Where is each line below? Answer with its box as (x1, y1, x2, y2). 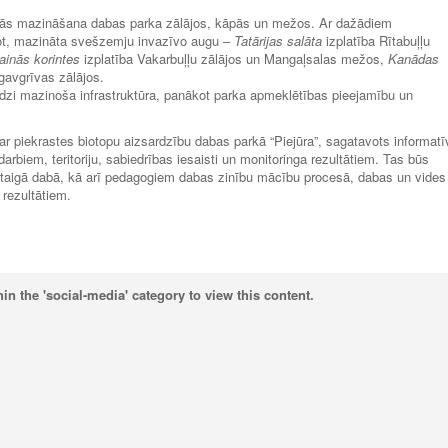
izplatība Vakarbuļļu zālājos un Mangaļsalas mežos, (80, 48, 388, 68)
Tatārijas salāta (234, 30, 322, 50)
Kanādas (388, 48, 439, 68)
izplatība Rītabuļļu (322, 30, 430, 50)
